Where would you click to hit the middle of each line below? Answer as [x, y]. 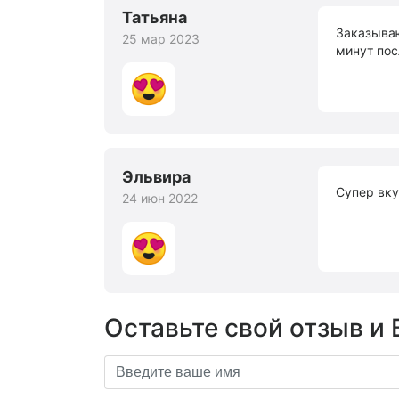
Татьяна [155, 17]
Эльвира [156, 177]
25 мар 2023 [161, 39]
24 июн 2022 [160, 198]
